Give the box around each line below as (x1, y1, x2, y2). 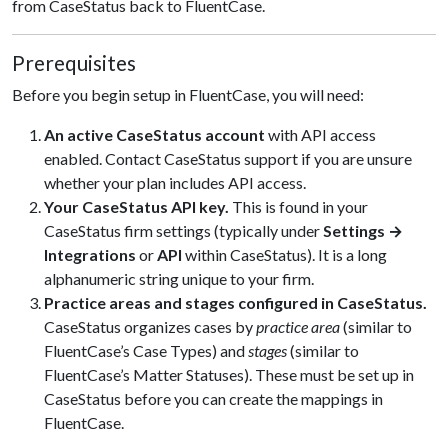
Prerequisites (12, 50, 136, 75)
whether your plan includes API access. (44, 173, 306, 192)
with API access (265, 125, 376, 144)
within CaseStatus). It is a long (182, 245, 387, 264)
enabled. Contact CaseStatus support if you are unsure (44, 149, 412, 168)
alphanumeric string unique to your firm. (44, 269, 314, 288)
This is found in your (229, 197, 368, 216)
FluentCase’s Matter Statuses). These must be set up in (44, 365, 414, 384)
